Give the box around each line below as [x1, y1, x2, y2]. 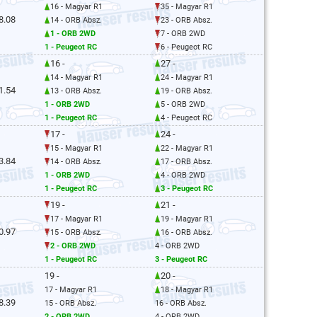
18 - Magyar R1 [161, 285, 213, 294]
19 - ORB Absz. [161, 86, 212, 96]
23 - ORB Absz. [161, 16, 212, 25]
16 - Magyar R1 [50, 2, 103, 11]
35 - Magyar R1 [161, 2, 213, 11]
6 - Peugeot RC [161, 42, 212, 52]
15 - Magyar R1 [50, 144, 103, 153]
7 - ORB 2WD [161, 29, 205, 38]
